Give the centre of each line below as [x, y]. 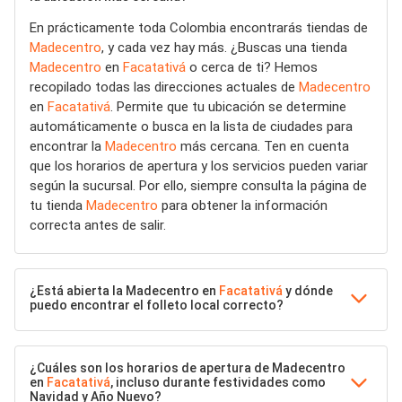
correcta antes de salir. [98, 226]
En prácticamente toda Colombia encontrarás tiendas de [199, 28]
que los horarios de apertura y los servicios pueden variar [199, 166]
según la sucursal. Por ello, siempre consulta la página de [198, 186]
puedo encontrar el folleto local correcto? [157, 306]
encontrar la [67, 147]
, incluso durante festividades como [218, 383]
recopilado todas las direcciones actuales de [164, 87]
